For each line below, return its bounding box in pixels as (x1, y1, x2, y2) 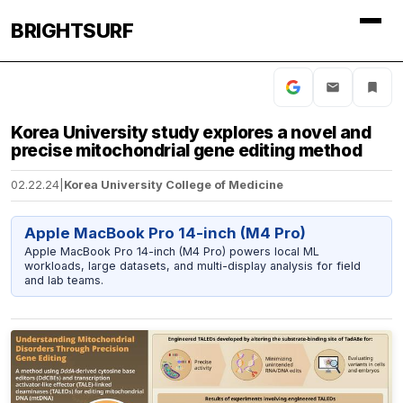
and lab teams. (23, 273, 103, 287)
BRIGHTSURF (11, 19, 133, 42)
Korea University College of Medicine (64, 178, 283, 193)
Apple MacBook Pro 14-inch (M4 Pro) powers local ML (23, 244, 319, 258)
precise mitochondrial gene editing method (11, 139, 363, 161)
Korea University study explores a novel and (11, 121, 372, 143)
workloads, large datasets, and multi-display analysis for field (23, 258, 361, 273)
